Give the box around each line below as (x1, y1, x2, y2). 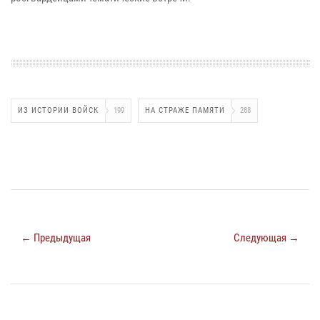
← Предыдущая (21, 231, 91, 244)
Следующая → (234, 231, 299, 244)
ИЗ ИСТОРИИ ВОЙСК (18, 105, 99, 115)
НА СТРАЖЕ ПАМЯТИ (145, 105, 225, 115)
